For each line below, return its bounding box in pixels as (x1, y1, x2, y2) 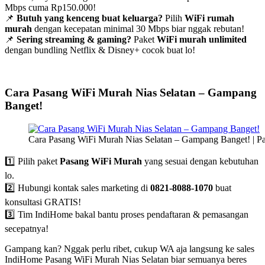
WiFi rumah (185, 12, 234, 23)
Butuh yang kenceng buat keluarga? (17, 12, 163, 23)
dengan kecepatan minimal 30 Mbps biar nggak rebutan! (32, 23, 244, 34)
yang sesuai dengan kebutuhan (142, 156, 258, 166)
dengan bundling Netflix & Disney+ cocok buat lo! (5, 44, 195, 55)
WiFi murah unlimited (157, 34, 247, 44)
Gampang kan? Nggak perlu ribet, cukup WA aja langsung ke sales (5, 243, 254, 254)
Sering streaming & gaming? (17, 34, 131, 44)
